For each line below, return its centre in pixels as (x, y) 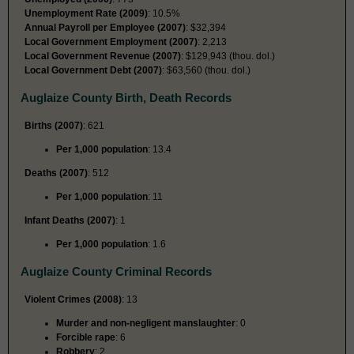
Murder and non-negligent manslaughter (146, 323)
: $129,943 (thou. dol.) (228, 56)
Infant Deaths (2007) (70, 220)
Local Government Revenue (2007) (103, 56)
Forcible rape (86, 337)
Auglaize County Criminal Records (116, 271)
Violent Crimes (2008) (73, 299)
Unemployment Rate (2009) (86, 13)
